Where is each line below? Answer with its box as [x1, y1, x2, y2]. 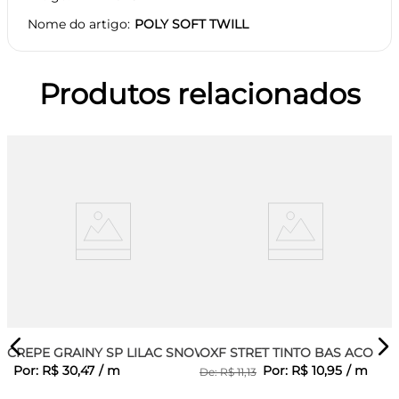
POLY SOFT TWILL [134, 15, 248, 32]
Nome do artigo [28, 15, 127, 32]
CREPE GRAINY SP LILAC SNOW [7, 344, 208, 361]
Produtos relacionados [38, 76, 361, 111]
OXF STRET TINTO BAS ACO [199, 344, 373, 361]
